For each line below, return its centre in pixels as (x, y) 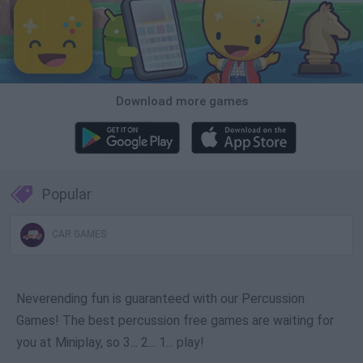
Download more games (181, 102)
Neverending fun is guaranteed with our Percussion (160, 299)
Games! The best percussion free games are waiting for (175, 321)
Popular (67, 194)
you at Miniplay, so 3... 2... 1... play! (110, 343)
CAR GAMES (78, 235)
